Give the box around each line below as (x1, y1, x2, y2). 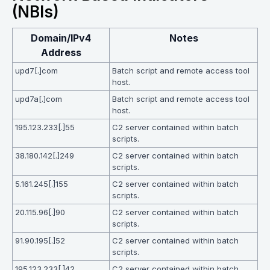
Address (40, 46, 81, 59)
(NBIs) (12, 2, 59, 22)
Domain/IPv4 (31, 32, 91, 45)
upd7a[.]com (15, 94, 62, 104)
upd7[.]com (15, 66, 58, 76)
